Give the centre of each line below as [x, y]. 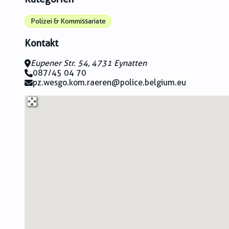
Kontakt [41, 43]
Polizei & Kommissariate [68, 21]
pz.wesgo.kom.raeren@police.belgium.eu [109, 83]
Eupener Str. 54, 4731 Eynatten [89, 63]
